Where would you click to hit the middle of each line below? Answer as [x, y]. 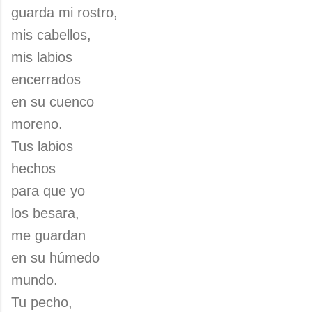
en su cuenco [53, 102]
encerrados [46, 79]
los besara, [45, 213]
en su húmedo [55, 258]
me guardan [48, 235]
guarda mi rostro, [64, 13]
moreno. [37, 124]
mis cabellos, [51, 35]
